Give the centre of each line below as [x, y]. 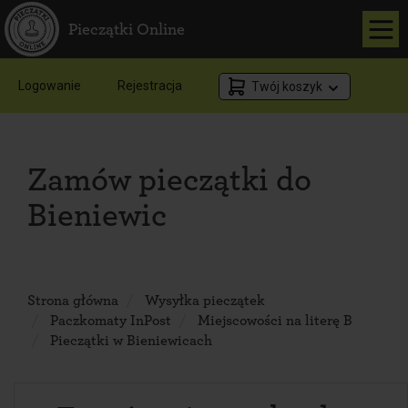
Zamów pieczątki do [169, 180]
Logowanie [50, 86]
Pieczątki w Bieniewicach [131, 341]
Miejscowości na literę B [275, 321]
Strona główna [73, 301]
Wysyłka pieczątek [205, 301]
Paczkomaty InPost [111, 321]
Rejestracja [150, 86]
